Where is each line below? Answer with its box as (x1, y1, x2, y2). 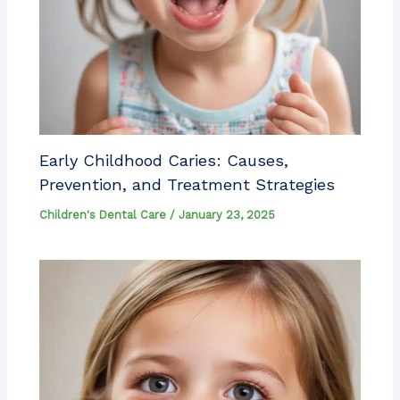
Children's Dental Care (39, 207, 167, 221)
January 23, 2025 (179, 207, 276, 221)
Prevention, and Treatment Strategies (39, 174, 336, 194)
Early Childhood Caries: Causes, (39, 150, 289, 170)
